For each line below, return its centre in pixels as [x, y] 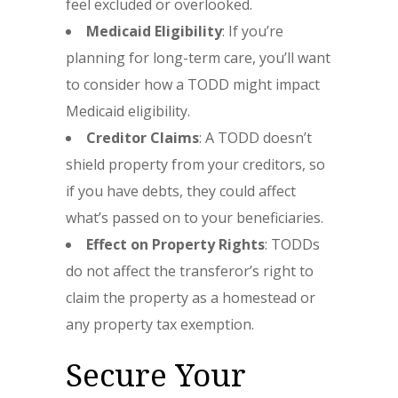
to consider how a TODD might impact [193, 84]
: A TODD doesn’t [255, 138]
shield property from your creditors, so [195, 164]
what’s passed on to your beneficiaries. [195, 218]
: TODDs [292, 244]
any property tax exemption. [160, 324]
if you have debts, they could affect [181, 191]
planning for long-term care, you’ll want [198, 58]
